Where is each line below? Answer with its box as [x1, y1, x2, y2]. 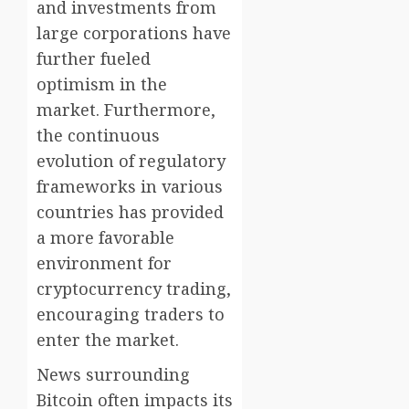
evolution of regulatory [37, 150, 225, 173]
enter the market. [37, 329, 179, 351]
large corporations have [37, 22, 231, 45]
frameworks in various [37, 175, 223, 198]
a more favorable [37, 226, 174, 249]
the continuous [37, 124, 160, 147]
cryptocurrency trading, [37, 278, 231, 300]
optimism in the [37, 73, 167, 96]
